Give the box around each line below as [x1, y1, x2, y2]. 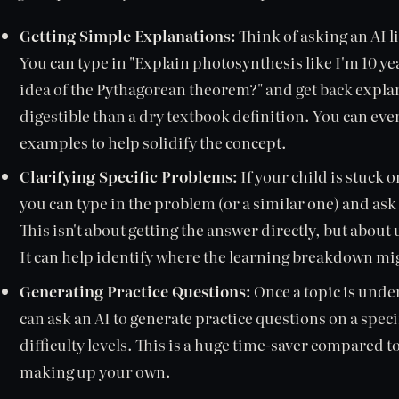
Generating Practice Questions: [20, 279, 252, 302]
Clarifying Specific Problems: [20, 165, 239, 188]
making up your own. [20, 359, 172, 382]
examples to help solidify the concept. [20, 130, 288, 153]
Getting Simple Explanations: [20, 23, 237, 46]
